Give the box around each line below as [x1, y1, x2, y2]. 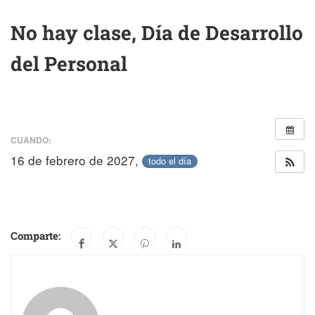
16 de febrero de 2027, [11, 150, 142, 169]
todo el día [148, 154, 191, 168]
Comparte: [11, 228, 60, 243]
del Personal [11, 51, 127, 77]
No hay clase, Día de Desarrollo [11, 20, 303, 46]
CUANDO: [11, 133, 51, 146]
